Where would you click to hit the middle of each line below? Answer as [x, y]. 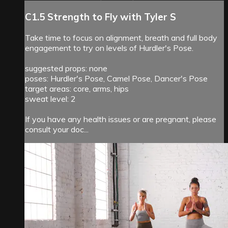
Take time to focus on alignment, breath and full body [121, 37]
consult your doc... [57, 129]
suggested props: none [66, 68]
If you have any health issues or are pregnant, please [121, 119]
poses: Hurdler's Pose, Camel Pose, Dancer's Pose [116, 78]
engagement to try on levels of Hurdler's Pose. [109, 48]
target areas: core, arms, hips [77, 88]
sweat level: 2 [50, 98]
